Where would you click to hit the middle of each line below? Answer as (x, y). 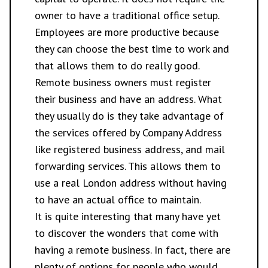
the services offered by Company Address (128, 133)
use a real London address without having (131, 183)
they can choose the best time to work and (132, 49)
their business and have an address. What (128, 99)
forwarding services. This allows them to (128, 166)
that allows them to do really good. (117, 66)
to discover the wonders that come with (127, 233)
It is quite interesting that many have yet (128, 216)
